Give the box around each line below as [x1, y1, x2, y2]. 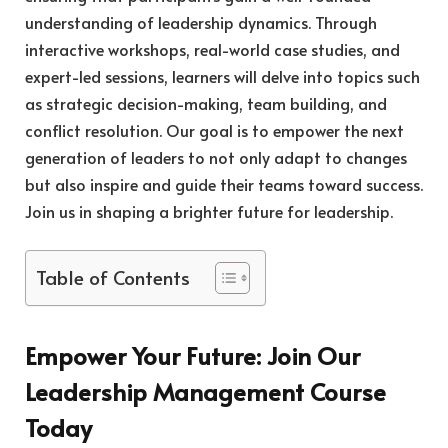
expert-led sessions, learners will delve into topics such [25, 65, 420, 88]
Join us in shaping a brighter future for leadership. [25, 200, 393, 223]
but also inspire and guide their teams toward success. [25, 173, 423, 196]
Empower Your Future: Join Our [25, 339, 360, 373]
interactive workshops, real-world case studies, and [25, 38, 400, 61]
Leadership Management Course [25, 375, 386, 409]
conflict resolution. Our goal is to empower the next [25, 119, 404, 142]
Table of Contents [36, 263, 190, 290]
